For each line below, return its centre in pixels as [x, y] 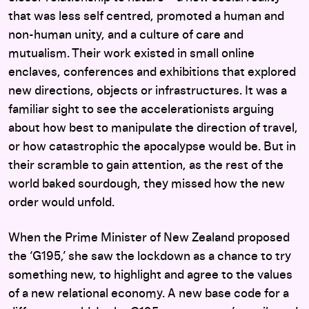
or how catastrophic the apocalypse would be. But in [152, 147]
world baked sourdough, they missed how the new [147, 184]
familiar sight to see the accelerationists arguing [141, 110]
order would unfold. [63, 203]
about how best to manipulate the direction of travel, [153, 128]
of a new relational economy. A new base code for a [149, 294]
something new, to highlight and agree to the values [150, 275]
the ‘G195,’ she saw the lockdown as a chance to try [150, 257]
